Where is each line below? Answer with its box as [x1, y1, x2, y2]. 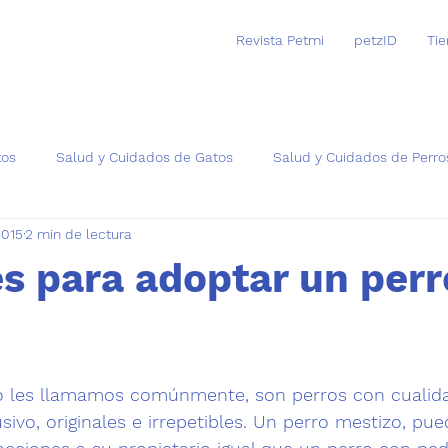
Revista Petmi [235, 32, 324, 48]
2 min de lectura [25, 226, 132, 242]
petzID [353, 32, 397, 48]
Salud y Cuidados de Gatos [56, 149, 233, 165]
